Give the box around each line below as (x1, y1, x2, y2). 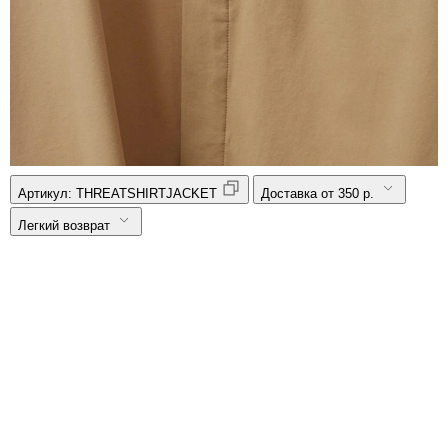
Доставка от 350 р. (261, 185, 374, 201)
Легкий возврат (18, 217, 110, 233)
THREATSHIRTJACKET (76, 185, 217, 201)
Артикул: (18, 185, 76, 201)
